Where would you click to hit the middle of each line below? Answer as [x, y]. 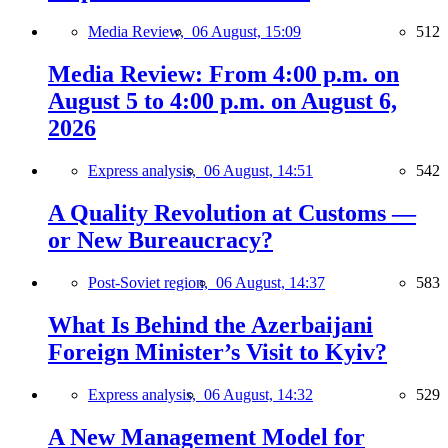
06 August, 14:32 [258, 394]
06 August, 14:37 [270, 283]
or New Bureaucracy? [160, 240]
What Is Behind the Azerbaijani [210, 325]
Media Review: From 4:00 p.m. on [223, 74]
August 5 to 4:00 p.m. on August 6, [222, 101]
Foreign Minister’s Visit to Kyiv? [217, 352]
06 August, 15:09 [246, 32]
